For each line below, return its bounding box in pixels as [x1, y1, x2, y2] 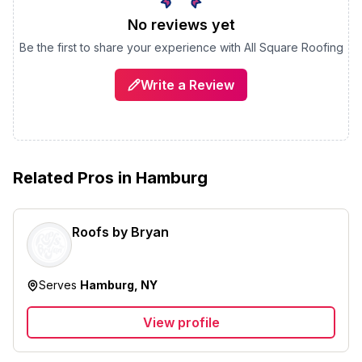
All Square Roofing [243, 40, 343, 54]
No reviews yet [127, 16, 235, 33]
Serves [39, 278, 80, 292]
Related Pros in [13, 168, 136, 187]
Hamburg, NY [80, 278, 158, 292]
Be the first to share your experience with [19, 40, 244, 54]
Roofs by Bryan [72, 224, 169, 240]
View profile [142, 314, 220, 330]
